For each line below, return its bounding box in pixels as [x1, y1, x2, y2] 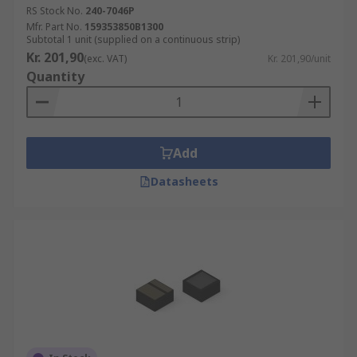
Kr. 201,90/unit [268, 52, 331, 65]
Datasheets [150, 174, 218, 189]
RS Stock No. [26, 4, 83, 18]
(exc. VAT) [84, 52, 127, 65]
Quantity [26, 68, 84, 85]
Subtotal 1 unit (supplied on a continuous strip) [26, 33, 240, 46]
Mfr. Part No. [26, 20, 82, 33]
